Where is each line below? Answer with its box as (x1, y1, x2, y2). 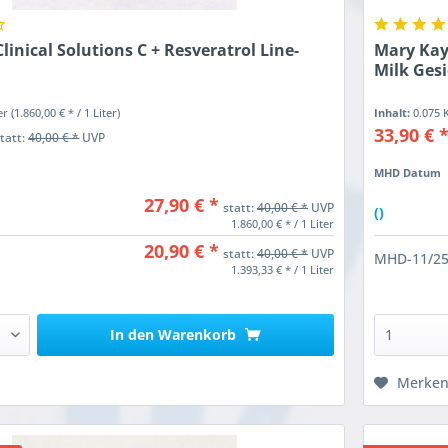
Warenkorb (158, 325, 237, 345)
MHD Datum (374, 165, 442, 181)
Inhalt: (374, 105, 414, 121)
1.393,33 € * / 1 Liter (231, 262, 334, 278)
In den (110, 325, 155, 345)
